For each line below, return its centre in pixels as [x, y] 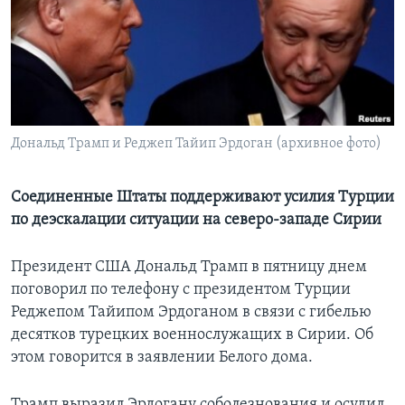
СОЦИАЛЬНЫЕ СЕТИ [70, 80]
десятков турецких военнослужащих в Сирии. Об [192, 335]
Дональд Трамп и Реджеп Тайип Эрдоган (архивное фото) [196, 144]
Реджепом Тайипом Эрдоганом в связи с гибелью [191, 313]
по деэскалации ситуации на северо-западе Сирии [196, 221]
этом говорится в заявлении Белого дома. [162, 358]
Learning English [70, 32]
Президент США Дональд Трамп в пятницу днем [189, 268]
